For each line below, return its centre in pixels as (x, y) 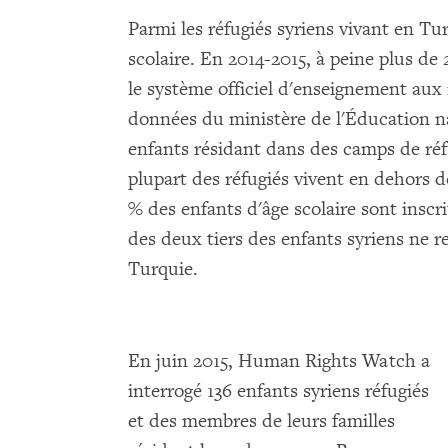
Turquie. (163, 268)
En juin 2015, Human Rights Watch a (279, 360)
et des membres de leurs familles (261, 420)
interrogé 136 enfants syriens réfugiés (278, 390)
